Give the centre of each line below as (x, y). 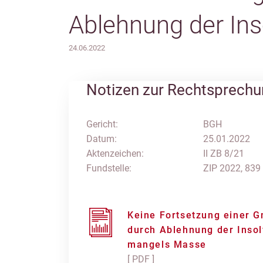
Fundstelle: (109, 168)
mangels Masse (167, 245)
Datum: (102, 139)
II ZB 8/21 (223, 154)
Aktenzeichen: (115, 154)
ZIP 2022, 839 (232, 168)
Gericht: (102, 124)
